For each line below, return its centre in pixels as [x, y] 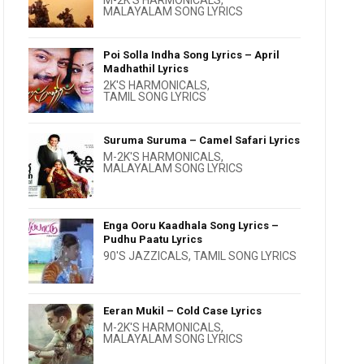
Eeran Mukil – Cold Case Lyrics [183, 311]
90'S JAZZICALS [146, 256]
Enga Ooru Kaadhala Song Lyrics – [191, 225]
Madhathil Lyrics [146, 69]
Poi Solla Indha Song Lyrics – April [192, 55]
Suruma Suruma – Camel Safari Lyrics [202, 140]
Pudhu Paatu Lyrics [153, 239]
